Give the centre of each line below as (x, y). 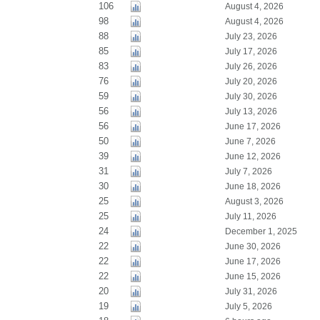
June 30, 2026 (252, 246)
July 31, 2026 (251, 291)
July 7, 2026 (248, 171)
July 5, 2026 (248, 306)
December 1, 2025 (261, 231)
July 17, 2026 (251, 51)
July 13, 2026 (251, 111)
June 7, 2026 (250, 141)
